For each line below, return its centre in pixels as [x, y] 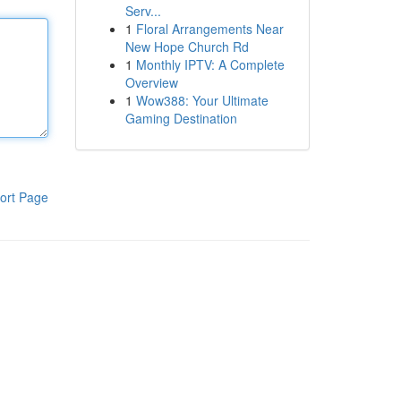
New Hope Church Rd [187, 47]
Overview [151, 82]
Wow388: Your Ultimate [202, 100]
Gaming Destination [181, 118]
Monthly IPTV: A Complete [210, 64]
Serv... [143, 11]
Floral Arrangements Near [209, 29]
